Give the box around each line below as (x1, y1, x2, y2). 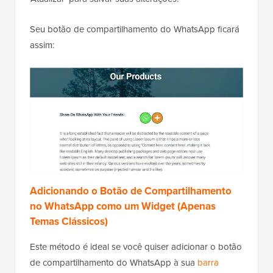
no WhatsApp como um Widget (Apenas (30, 198, 216, 214)
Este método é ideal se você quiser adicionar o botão (30, 239, 242, 253)
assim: (30, 38, 54, 52)
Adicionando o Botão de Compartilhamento (30, 183, 232, 199)
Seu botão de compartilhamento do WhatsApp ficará (30, 23, 239, 36)
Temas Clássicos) (30, 213, 108, 229)
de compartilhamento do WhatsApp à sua (30, 255, 197, 269)
